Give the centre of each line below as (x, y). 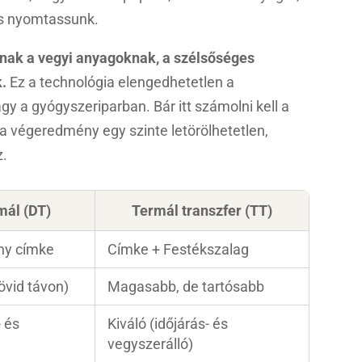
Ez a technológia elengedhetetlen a (121, 82)
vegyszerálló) (151, 343)
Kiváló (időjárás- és (168, 323)
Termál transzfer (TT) (202, 210)
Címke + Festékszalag (179, 249)
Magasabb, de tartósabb (186, 286)
